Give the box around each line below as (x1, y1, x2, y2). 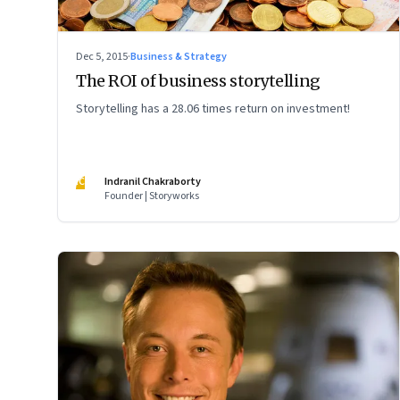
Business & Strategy (130, 48, 227, 64)
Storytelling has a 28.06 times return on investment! (76, 99, 350, 118)
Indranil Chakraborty (104, 173, 201, 189)
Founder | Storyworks (104, 187, 199, 204)
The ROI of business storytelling (76, 70, 321, 91)
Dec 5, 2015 (76, 48, 128, 64)
